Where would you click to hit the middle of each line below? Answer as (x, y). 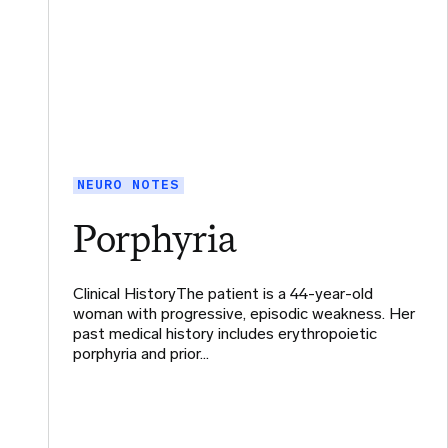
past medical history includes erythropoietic (225, 333)
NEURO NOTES (128, 185)
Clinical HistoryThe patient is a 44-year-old (223, 293)
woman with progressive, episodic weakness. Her (244, 313)
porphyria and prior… (141, 353)
